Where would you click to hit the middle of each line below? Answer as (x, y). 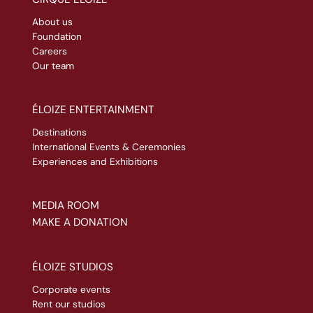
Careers (49, 51)
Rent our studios (68, 304)
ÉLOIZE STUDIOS (72, 267)
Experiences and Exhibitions (95, 162)
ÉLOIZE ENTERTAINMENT (93, 110)
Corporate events (71, 290)
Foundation (57, 37)
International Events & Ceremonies (109, 147)
